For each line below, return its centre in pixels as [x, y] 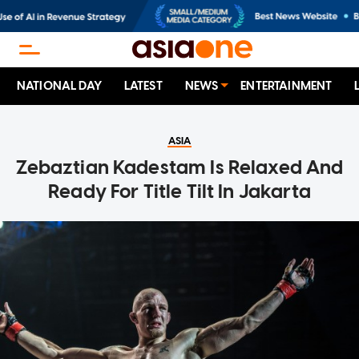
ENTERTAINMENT [286, 86]
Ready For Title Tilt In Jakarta [179, 192]
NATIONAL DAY [59, 86]
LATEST [143, 86]
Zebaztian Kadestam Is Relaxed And [179, 167]
